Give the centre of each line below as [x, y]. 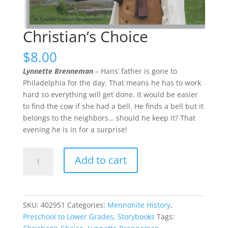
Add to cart [101, 160]
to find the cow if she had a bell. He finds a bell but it [113, 106]
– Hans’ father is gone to [135, 71]
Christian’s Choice [85, 37]
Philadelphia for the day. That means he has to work [112, 83]
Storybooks [136, 217]
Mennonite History [139, 205]
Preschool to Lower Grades [68, 217]
